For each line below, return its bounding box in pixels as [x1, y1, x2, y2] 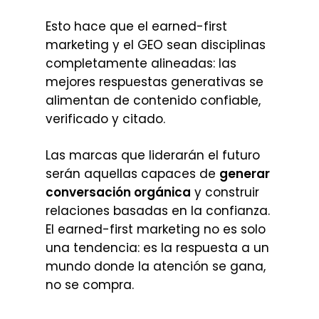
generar [219, 165, 270, 182]
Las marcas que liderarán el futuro [46, 147, 260, 164]
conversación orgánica [46, 184, 191, 201]
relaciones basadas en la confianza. [46, 202, 270, 219]
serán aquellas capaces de [46, 165, 219, 182]
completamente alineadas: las [46, 54, 236, 72]
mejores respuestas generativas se [46, 73, 263, 90]
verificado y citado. [46, 110, 165, 127]
